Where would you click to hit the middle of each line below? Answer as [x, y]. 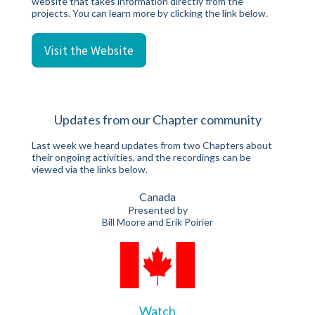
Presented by [157, 210]
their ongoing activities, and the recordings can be [141, 157]
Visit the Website [89, 50]
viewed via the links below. [90, 169]
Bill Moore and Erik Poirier [157, 222]
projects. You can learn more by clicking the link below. [150, 13]
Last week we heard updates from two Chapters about [152, 145]
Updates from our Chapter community [157, 120]
